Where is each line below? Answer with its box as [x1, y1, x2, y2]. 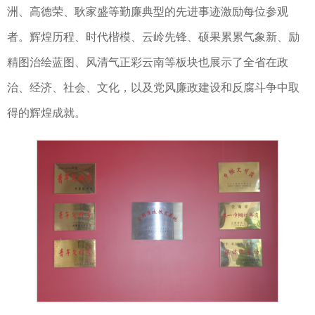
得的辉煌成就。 [7, 107, 86, 120]
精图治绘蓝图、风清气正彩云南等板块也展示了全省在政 [7, 56, 288, 69]
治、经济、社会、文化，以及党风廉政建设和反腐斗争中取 [7, 82, 300, 94]
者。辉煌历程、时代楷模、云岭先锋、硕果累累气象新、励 [7, 31, 300, 44]
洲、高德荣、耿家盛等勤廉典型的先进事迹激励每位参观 [7, 6, 288, 18]
